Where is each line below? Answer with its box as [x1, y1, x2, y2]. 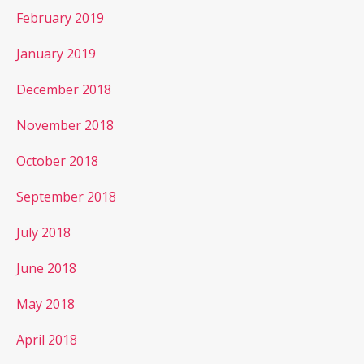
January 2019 [16, 44, 96, 63]
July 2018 [16, 223, 71, 241]
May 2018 [16, 294, 75, 313]
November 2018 [16, 115, 114, 134]
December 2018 [16, 80, 111, 98]
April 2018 [16, 330, 77, 349]
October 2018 [16, 151, 98, 170]
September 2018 [16, 187, 116, 206]
